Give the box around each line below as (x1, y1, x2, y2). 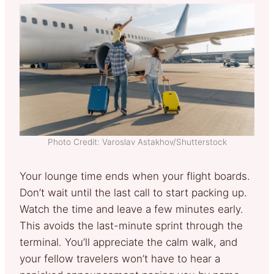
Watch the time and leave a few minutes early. (20, 203, 243, 216)
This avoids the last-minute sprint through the (20, 220, 243, 232)
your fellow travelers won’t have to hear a (20, 253, 220, 265)
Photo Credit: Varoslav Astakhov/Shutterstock (47, 137, 227, 147)
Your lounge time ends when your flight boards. (20, 170, 250, 183)
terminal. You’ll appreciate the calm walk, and (20, 236, 237, 249)
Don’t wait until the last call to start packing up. (20, 187, 247, 199)
